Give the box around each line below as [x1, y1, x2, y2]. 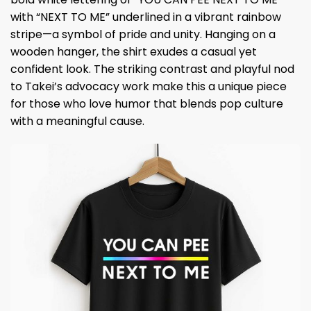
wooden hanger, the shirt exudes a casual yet [10, 43, 257, 60]
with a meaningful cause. [10, 112, 144, 129]
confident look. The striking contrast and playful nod [10, 60, 294, 77]
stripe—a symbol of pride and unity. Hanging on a [10, 26, 276, 42]
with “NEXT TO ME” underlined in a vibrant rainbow [10, 8, 281, 25]
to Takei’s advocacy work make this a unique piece [10, 78, 287, 94]
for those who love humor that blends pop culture [10, 95, 283, 112]
